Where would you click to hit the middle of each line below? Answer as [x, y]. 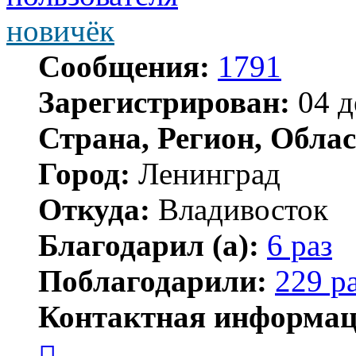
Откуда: [94, 209]
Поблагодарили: [153, 281]
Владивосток [239, 209]
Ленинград [205, 173]
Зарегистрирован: [164, 102]
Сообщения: [124, 66]
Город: [84, 173]
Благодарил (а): [149, 245]
